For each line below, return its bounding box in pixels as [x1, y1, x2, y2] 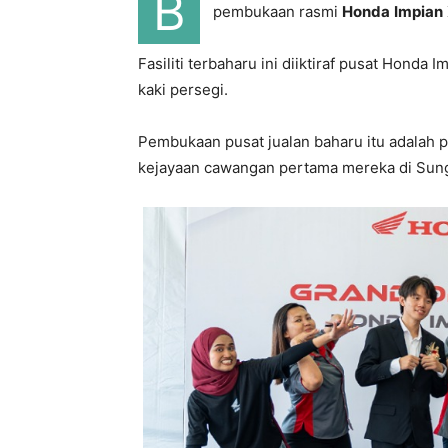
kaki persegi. [138, 80, 228, 99]
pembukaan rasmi [213, 2, 342, 21]
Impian [394, 2, 443, 21]
